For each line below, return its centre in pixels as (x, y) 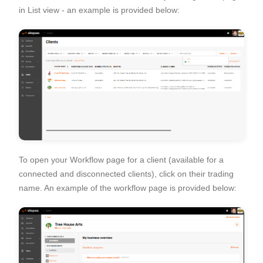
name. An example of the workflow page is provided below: (129, 188)
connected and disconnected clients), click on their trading (126, 174)
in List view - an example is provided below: (100, 10)
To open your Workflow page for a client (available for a (121, 160)
